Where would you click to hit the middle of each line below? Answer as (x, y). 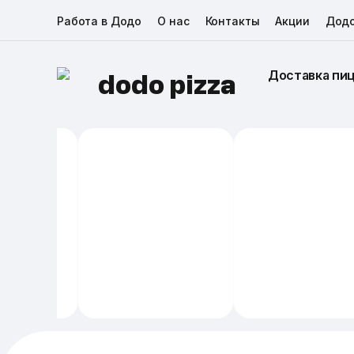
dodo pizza (167, 88)
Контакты (232, 21)
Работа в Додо (100, 21)
